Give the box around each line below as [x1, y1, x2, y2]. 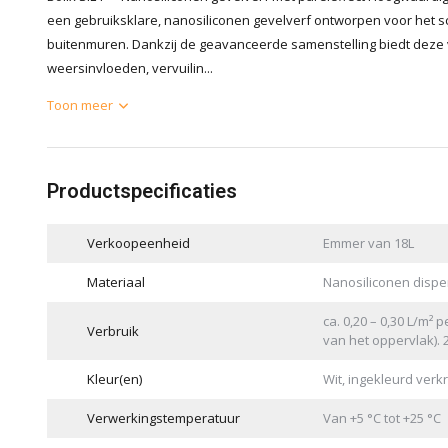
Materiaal [87, 273, 145, 291]
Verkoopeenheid [87, 234, 190, 252]
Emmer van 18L [322, 234, 414, 252]
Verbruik [87, 321, 139, 340]
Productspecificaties [47, 179, 237, 203]
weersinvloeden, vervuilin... [47, 59, 213, 77]
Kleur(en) [87, 370, 142, 388]
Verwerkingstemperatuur [87, 409, 240, 427]
